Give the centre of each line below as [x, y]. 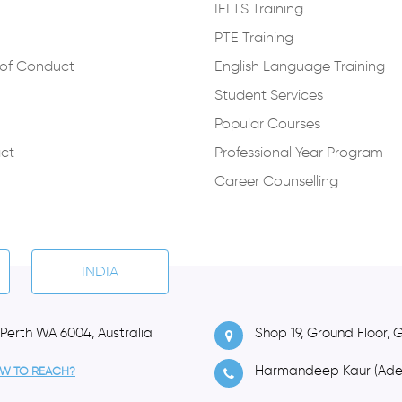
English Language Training [300, 66]
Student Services [269, 95]
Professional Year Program [299, 152]
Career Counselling [276, 181]
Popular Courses [267, 123]
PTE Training [254, 37]
